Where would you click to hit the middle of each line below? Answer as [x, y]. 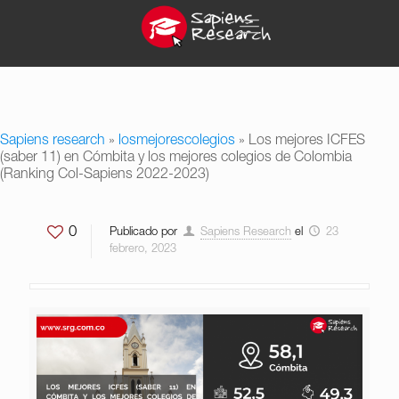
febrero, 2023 [143, 250]
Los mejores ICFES [307, 142]
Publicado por [143, 233]
